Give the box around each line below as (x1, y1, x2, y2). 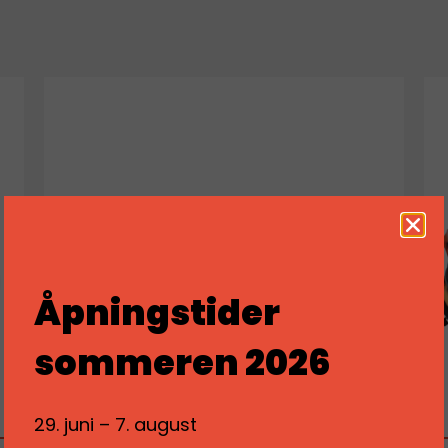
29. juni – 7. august (34, 411, 197, 437)
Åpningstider (34, 287, 280, 337)
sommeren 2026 (34, 337, 331, 387)
